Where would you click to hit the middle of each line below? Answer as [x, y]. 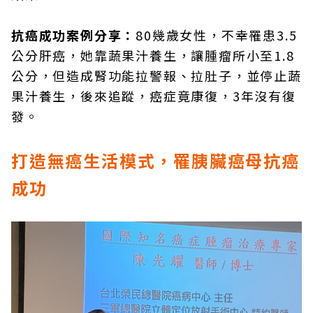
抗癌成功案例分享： [74, 35]
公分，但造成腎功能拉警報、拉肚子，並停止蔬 [156, 75]
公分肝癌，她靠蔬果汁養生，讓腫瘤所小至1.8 [153, 55]
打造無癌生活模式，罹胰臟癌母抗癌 [155, 160]
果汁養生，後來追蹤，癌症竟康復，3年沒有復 [154, 96]
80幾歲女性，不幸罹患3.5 [217, 35]
